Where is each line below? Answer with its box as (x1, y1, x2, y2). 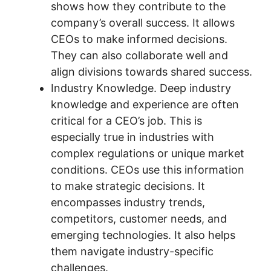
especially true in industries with (51, 131, 214, 143)
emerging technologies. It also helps (51, 229, 235, 241)
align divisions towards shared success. (51, 65, 252, 78)
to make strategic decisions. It (51, 180, 205, 192)
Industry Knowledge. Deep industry (51, 82, 231, 94)
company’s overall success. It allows (51, 16, 235, 29)
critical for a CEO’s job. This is (51, 114, 202, 127)
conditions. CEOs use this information (51, 163, 244, 176)
